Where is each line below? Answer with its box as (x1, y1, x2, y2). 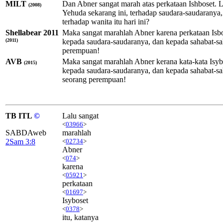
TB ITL (5, 111, 34, 120)
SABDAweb (5, 128, 46, 137)
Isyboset (62, 196, 88, 205)
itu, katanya (62, 213, 99, 222)
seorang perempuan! (62, 75, 126, 84)
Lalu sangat (62, 111, 99, 120)
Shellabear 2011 (5, 28, 59, 37)
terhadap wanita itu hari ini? (62, 17, 149, 26)
